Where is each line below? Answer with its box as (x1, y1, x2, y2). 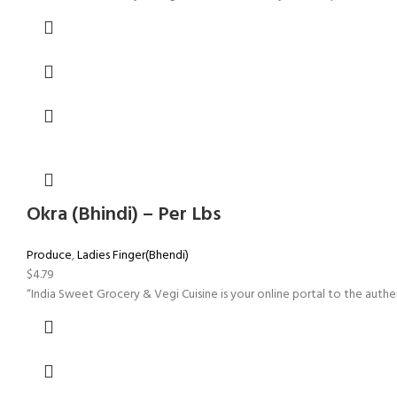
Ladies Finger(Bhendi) (77, 245, 189, 266)
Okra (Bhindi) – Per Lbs (27, 198, 221, 230)
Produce (27, 245, 72, 266)
